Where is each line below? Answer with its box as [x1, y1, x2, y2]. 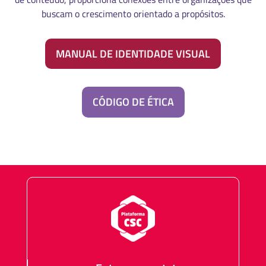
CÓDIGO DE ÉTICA [92, 94, 174, 110]
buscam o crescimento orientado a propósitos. [41, 6, 225, 21]
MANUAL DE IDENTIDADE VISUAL [56, 45, 210, 62]
